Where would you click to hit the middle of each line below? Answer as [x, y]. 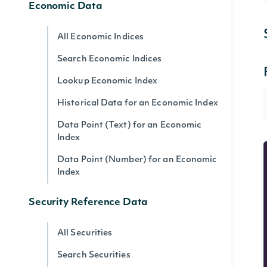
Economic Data [66, 7]
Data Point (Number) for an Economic [137, 160]
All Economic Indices [100, 37]
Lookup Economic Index [108, 81]
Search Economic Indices [110, 59]
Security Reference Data [89, 203]
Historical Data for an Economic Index [138, 103]
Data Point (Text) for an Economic [130, 125]
